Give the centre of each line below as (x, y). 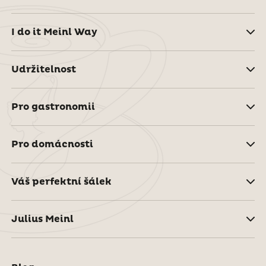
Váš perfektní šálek (61, 181)
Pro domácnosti (52, 144)
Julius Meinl (42, 219)
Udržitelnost (43, 69)
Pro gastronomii (53, 107)
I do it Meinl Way (54, 32)
